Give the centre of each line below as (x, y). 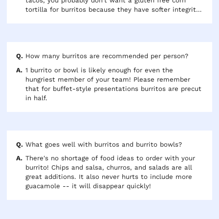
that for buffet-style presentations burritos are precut (114, 88)
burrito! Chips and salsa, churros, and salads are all (109, 167)
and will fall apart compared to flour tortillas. (100, 19)
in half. (37, 98)
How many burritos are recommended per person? (107, 56)
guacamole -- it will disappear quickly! (88, 186)
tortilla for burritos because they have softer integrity (113, 10)
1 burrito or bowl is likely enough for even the (53, 70)
